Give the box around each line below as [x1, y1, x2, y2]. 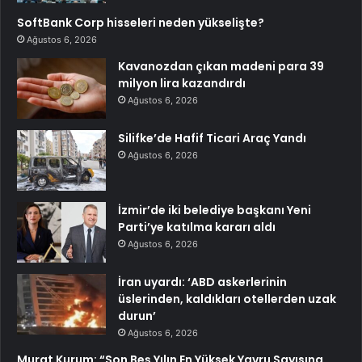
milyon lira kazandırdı [118, 75, 246, 92]
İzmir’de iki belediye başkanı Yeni [118, 202, 311, 219]
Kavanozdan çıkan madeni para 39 [118, 58, 324, 75]
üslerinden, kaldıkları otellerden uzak [118, 291, 336, 308]
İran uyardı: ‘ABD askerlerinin [118, 274, 287, 291]
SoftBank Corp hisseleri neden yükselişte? [17, 15, 264, 32]
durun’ [118, 308, 156, 325]
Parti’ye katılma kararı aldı [118, 219, 276, 236]
